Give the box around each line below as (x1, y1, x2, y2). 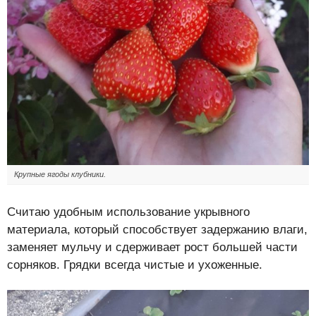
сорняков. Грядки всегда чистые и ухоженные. (7, 258, 262, 272)
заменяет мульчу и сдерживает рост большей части (7, 241, 298, 255)
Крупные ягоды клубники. (14, 170, 106, 179)
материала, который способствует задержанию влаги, (7, 223, 308, 237)
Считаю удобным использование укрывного (7, 205, 250, 219)
